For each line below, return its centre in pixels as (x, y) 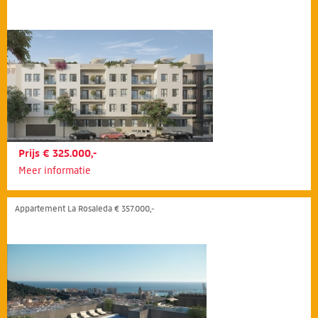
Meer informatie (55, 171)
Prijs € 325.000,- (57, 153)
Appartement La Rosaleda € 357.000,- (84, 208)
